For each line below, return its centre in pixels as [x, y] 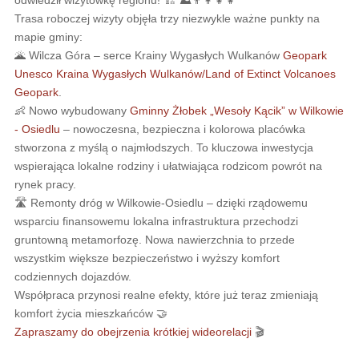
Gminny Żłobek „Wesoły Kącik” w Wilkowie [236, 110]
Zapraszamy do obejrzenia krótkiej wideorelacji [133, 331]
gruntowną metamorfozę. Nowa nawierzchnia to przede [154, 239]
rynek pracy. [45, 184]
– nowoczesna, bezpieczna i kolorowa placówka [182, 129]
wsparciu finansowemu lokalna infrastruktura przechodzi [156, 221]
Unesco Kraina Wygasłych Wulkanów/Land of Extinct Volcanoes [175, 73]
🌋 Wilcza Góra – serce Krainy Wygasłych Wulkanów [148, 55]
